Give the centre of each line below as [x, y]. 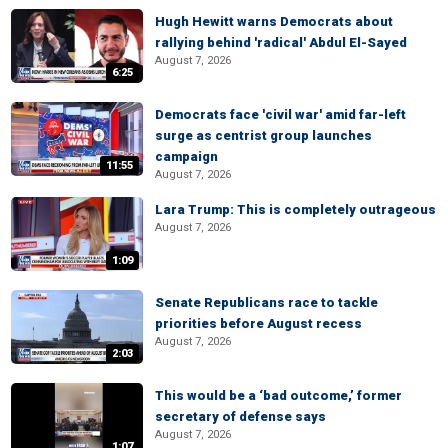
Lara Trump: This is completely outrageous [295, 209]
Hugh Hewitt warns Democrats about [274, 21]
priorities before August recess [258, 323]
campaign [186, 156]
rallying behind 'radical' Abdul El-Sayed [281, 42]
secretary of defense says [240, 416]
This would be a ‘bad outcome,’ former [278, 395]
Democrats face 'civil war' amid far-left [280, 114]
